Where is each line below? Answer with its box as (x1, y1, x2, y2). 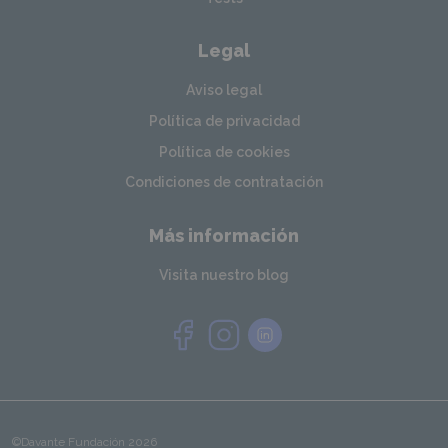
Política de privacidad (148, 113, 300, 130)
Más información (149, 225, 299, 247)
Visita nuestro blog (159, 267, 289, 284)
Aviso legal (186, 82, 262, 99)
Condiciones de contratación (125, 174, 323, 191)
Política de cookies (158, 143, 290, 160)
